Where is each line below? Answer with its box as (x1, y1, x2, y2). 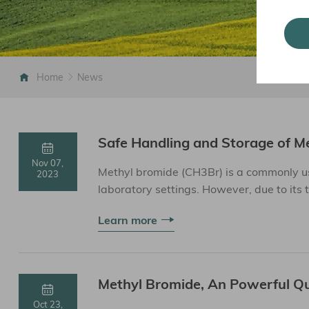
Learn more (97, 213, 157, 227)
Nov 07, (32, 157, 64, 168)
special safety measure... (97, 199, 226, 213)
